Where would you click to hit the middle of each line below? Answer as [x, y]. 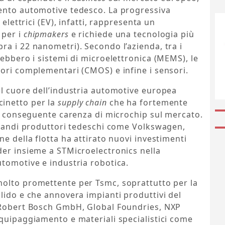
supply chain [82, 103]
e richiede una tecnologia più [131, 34]
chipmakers [46, 34]
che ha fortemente [147, 103]
